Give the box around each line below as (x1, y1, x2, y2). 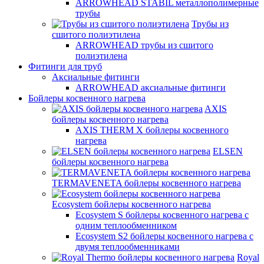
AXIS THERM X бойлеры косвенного (75, 125, 229, 135)
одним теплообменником (75, 220, 177, 230)
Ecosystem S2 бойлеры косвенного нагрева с (75, 231, 253, 241)
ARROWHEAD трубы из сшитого (75, 40, 213, 50)
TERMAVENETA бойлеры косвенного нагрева (52, 178, 241, 188)
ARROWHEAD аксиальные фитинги (75, 82, 226, 93)
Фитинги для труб (28, 61, 102, 71)
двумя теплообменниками (75, 242, 180, 252)
